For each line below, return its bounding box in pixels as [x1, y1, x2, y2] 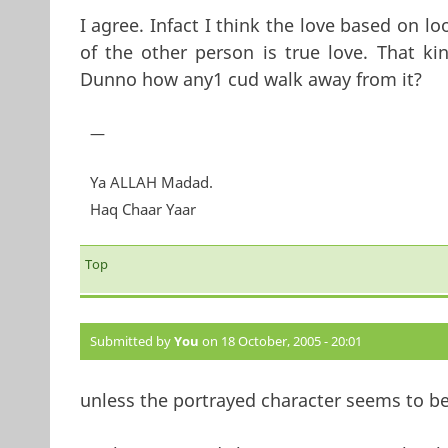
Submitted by [89, 332, 174, 351]
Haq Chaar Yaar [89, 199, 196, 220]
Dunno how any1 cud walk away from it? [79, 67, 422, 92]
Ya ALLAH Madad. [89, 172, 213, 193]
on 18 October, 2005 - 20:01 [198, 332, 362, 351]
